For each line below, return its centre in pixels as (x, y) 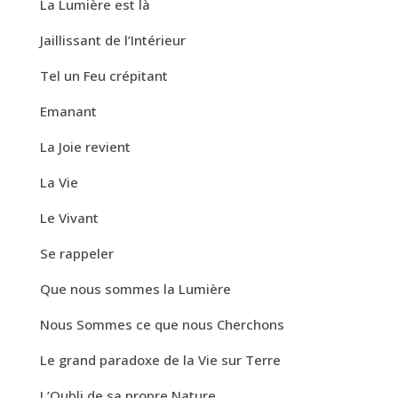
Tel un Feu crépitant (103, 75)
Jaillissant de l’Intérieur (112, 40)
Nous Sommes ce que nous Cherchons (162, 324)
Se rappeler (76, 253)
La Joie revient (85, 146)
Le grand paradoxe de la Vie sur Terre (160, 359)
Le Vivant (69, 217)
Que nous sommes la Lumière (135, 288)
